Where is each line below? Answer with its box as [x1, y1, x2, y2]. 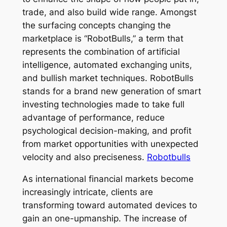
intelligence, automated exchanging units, [22, 60, 192, 70]
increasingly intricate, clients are [22, 186, 153, 197]
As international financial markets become [22, 173, 194, 184]
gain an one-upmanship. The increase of [22, 213, 187, 223]
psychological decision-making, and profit [22, 126, 192, 136]
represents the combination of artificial [22, 47, 180, 57]
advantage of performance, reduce [22, 112, 165, 123]
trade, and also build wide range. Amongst [22, 7, 197, 18]
